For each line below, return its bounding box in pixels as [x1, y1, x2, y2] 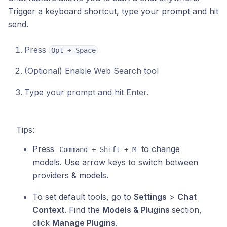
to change [139, 144, 180, 154]
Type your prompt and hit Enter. [24, 87, 148, 97]
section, [172, 205, 202, 215]
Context [32, 205, 64, 215]
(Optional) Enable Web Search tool [24, 66, 159, 76]
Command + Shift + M [59, 145, 136, 154]
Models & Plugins [102, 205, 172, 215]
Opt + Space [51, 46, 96, 54]
